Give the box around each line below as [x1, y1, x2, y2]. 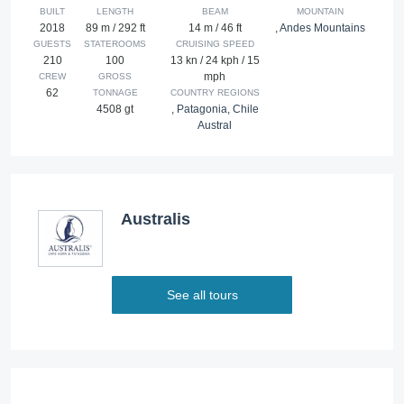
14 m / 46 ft [188, 22, 242, 35]
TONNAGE [92, 87, 138, 98]
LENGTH [96, 6, 134, 17]
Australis [121, 210, 190, 229]
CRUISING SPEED [175, 39, 254, 50]
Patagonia [176, 103, 227, 116]
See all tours [166, 287, 238, 302]
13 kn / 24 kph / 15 [170, 54, 260, 68]
